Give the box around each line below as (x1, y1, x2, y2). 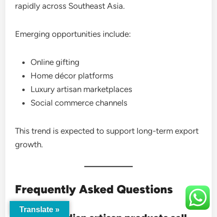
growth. (15, 139, 44, 149)
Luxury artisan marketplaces (31, 84, 133, 94)
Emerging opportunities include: (15, 29, 131, 39)
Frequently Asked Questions (15, 182, 173, 196)
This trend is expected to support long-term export (15, 125, 199, 136)
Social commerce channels (31, 97, 128, 108)
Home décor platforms (31, 70, 114, 80)
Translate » (19, 205, 60, 214)
